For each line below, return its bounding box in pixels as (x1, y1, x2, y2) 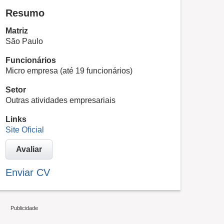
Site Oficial (5, 125, 44, 134)
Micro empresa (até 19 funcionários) (5, 66, 132, 75)
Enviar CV (5, 167, 50, 178)
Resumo (5, 7, 44, 18)
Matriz (5, 26, 28, 35)
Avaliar (16, 145, 42, 153)
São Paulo (5, 37, 43, 45)
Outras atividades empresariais (5, 96, 115, 104)
